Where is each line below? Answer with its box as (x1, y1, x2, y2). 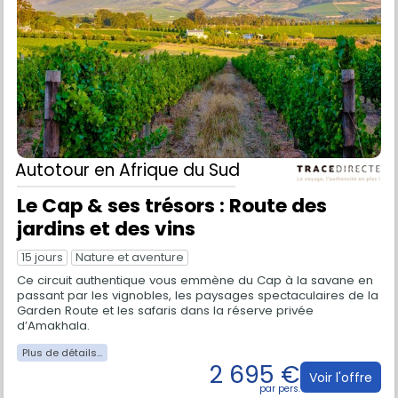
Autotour (15, 157, 94, 182)
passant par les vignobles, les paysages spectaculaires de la (17, 287, 378, 305)
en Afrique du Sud (94, 157, 240, 182)
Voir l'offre (309, 368, 372, 386)
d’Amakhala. (17, 317, 90, 335)
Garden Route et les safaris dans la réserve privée (17, 302, 314, 320)
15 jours (21, 250, 63, 266)
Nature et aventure (76, 250, 184, 266)
